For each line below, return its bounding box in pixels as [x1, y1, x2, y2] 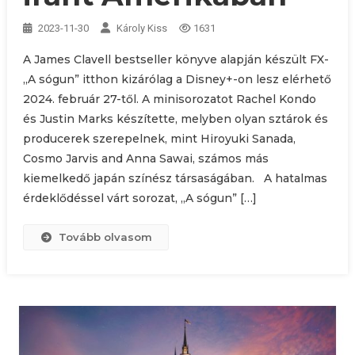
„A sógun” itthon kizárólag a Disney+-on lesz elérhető [22, 72, 331, 87]
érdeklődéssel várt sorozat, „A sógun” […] [22, 191, 257, 206]
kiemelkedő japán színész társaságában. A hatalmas [22, 171, 327, 186]
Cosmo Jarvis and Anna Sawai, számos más [22, 151, 269, 166]
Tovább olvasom [59, 231, 153, 244]
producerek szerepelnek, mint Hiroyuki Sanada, [22, 132, 296, 147]
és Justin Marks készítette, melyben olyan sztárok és [22, 112, 328, 127]
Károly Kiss [116, 22, 167, 35]
